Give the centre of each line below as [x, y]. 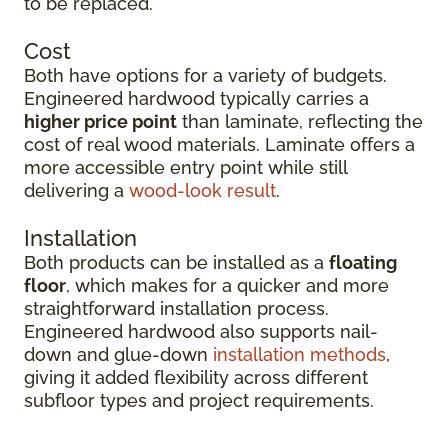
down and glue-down [118, 354]
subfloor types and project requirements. [199, 400]
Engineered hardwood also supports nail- [201, 331]
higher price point [100, 121]
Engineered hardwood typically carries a [196, 98]
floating [363, 262]
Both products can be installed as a [176, 262]
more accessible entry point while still [185, 167]
